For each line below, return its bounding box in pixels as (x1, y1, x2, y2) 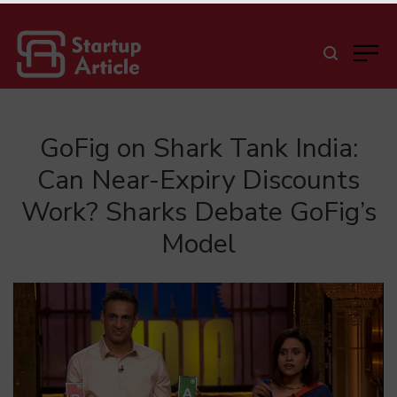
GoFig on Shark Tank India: (39, 130, 358, 167)
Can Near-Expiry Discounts (37, 162, 360, 198)
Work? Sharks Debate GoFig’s (20, 194, 377, 230)
